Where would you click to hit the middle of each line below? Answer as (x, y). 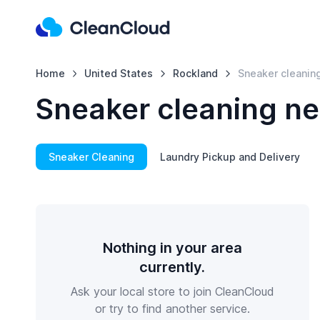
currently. (172, 267)
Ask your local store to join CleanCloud (172, 291)
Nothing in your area (172, 248)
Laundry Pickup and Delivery (230, 157)
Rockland (196, 73)
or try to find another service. (172, 309)
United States (119, 73)
